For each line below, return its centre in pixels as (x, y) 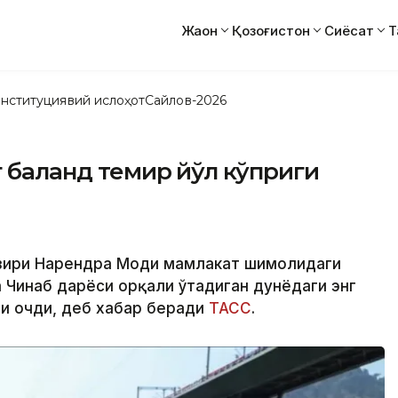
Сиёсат (349, 30)
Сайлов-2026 (186, 100)
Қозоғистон (271, 30)
